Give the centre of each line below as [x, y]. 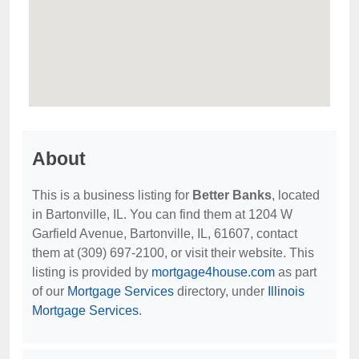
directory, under [221, 291]
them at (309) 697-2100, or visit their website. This [173, 253]
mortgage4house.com [213, 272]
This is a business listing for [112, 195]
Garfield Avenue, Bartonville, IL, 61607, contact [165, 234]
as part [296, 272]
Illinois [286, 291]
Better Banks [232, 195]
